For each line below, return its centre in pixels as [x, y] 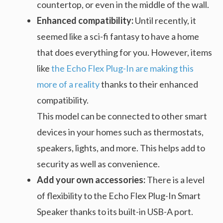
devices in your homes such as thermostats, [120, 132]
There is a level [176, 180]
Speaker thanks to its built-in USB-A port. [115, 212]
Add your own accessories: [92, 180]
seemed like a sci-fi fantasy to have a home [118, 37]
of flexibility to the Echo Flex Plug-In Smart [119, 196]
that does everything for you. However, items [124, 53]
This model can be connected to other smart [122, 116]
